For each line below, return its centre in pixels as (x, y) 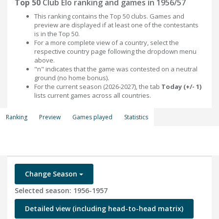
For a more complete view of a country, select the (107, 43)
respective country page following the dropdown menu (115, 51)
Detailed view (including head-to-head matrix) (104, 208)
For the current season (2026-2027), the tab (98, 87)
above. (44, 60)
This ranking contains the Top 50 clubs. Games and (109, 16)
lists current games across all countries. (93, 95)
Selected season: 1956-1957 (61, 190)
